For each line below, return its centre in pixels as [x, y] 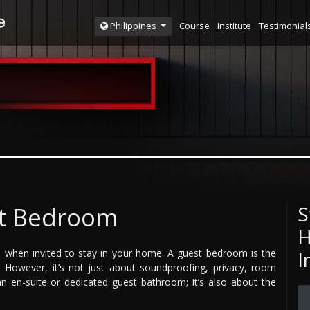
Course [194, 25]
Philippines [133, 26]
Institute [234, 25]
